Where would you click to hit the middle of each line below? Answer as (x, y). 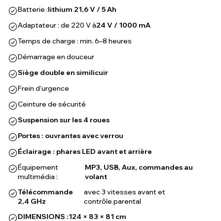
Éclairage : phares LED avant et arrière (85, 152)
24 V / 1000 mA (123, 25)
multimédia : (38, 177)
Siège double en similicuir (63, 73)
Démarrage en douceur (56, 57)
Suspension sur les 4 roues (64, 120)
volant (96, 177)
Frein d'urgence (43, 89)
